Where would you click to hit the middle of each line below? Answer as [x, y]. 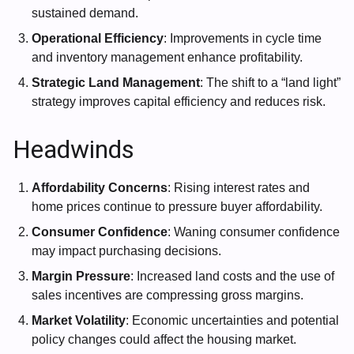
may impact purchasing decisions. [126, 250]
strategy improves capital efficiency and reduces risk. [179, 101]
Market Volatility [79, 320]
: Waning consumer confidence [254, 232]
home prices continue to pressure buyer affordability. [177, 206]
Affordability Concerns [100, 187]
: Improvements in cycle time [243, 38]
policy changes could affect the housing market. [164, 339]
